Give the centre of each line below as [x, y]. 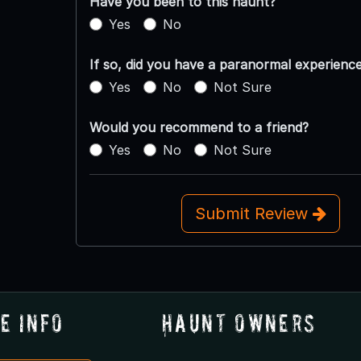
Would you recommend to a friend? [199, 128]
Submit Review [253, 214]
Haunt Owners [239, 323]
